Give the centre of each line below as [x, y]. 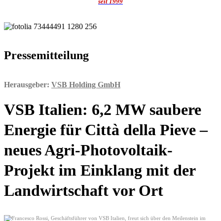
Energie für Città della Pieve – [106, 130]
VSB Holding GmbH [86, 84]
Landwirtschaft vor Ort [84, 191]
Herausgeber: [28, 84]
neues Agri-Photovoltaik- [88, 150]
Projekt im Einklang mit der [100, 170]
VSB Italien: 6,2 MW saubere [103, 110]
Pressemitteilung [46, 55]
